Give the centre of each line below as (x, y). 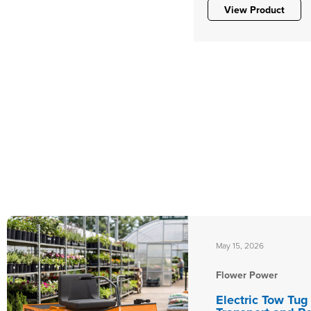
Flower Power (246, 275)
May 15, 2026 (239, 245)
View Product (254, 10)
